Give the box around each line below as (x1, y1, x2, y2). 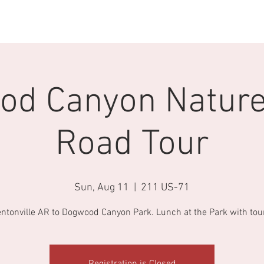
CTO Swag (206, 18, 245, 28)
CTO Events (35, 18, 78, 28)
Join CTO (95, 18, 128, 28)
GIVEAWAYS (145, 18, 189, 28)
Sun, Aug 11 (74, 181, 129, 194)
